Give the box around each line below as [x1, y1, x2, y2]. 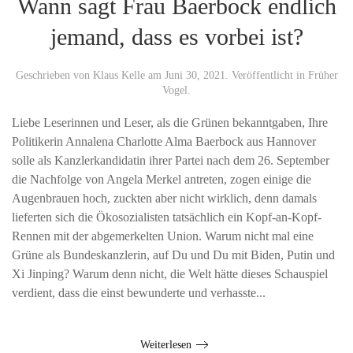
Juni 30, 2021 [164, 69, 225, 81]
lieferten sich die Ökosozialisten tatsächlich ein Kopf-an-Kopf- [12, 210, 321, 224]
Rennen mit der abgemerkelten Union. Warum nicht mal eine [12, 229, 314, 243]
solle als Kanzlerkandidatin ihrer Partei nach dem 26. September [12, 153, 329, 167]
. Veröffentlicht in [225, 69, 308, 81]
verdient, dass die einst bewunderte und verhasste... [12, 285, 266, 299]
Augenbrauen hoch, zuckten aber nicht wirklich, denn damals [12, 191, 317, 205]
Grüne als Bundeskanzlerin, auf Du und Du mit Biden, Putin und [12, 247, 335, 262]
